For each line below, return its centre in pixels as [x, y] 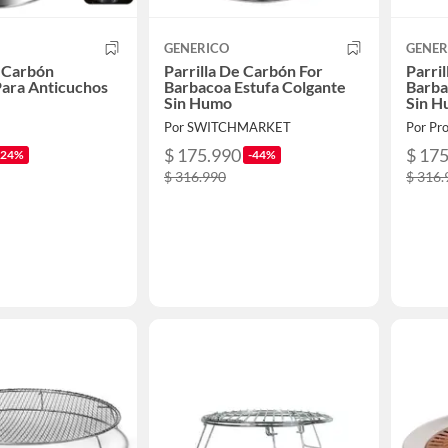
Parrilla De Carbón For [243, 70]
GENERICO [196, 48]
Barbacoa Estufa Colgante [255, 86]
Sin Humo [198, 102]
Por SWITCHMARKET [227, 127]
